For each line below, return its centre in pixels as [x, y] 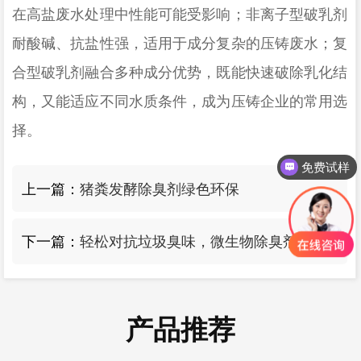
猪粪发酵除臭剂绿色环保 [160, 189]
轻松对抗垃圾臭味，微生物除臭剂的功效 [320, 242]
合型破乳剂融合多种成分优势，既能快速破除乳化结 [180, 73]
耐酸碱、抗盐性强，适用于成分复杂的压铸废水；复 [180, 44]
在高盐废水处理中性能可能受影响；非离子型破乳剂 [180, 15]
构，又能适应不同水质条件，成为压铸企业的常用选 [180, 102]
